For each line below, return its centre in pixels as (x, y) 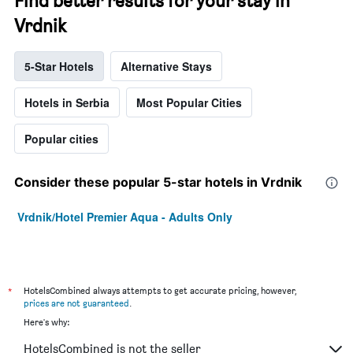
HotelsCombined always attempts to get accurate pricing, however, (160, 290)
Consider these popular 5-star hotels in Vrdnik (158, 182)
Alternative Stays (166, 66)
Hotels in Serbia (67, 102)
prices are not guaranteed (76, 303)
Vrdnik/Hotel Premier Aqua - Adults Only (125, 216)
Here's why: (46, 321)
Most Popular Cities (189, 102)
